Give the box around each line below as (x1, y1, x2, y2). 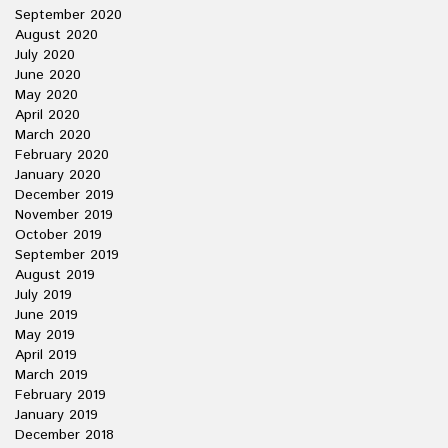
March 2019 (15, 365, 88, 385)
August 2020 (15, 25, 98, 45)
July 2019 (15, 285, 72, 305)
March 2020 (15, 125, 91, 145)
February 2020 (15, 145, 109, 165)
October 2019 (15, 225, 102, 245)
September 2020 (15, 5, 122, 25)
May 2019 (15, 325, 75, 345)
